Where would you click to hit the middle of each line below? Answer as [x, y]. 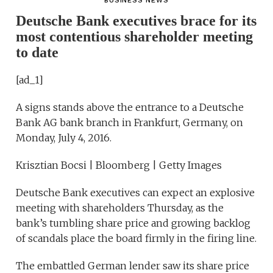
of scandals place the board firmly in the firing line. [136, 239]
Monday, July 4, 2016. [64, 138]
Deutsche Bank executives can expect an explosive [136, 193]
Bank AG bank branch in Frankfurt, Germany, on [130, 123]
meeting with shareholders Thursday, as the [120, 208]
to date [37, 53]
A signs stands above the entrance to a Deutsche [130, 108]
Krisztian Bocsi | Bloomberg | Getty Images [119, 165]
